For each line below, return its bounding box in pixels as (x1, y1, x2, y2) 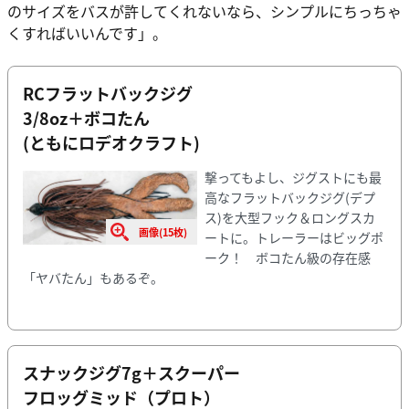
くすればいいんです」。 (7, 21, 167, 44)
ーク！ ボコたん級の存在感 (204, 248, 371, 267)
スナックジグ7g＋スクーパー (23, 361, 240, 385)
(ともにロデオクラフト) (23, 130, 200, 154)
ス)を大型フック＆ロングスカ (204, 208, 375, 227)
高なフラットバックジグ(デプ (204, 188, 375, 207)
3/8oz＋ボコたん (23, 105, 150, 130)
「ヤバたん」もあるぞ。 (23, 268, 163, 288)
